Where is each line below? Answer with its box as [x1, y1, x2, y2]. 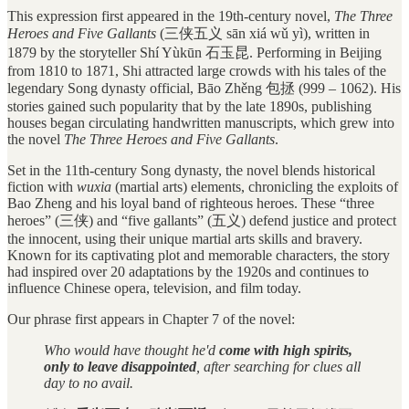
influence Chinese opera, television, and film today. [7, 280, 301, 297]
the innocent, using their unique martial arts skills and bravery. [7, 231, 362, 247]
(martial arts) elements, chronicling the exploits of [111, 179, 398, 195]
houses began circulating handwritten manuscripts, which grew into [7, 115, 394, 131]
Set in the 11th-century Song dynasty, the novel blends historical [7, 163, 375, 179]
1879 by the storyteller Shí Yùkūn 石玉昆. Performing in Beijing [7, 45, 382, 61]
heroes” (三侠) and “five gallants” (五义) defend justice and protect [7, 213, 396, 229]
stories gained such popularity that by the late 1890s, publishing [7, 99, 372, 115]
